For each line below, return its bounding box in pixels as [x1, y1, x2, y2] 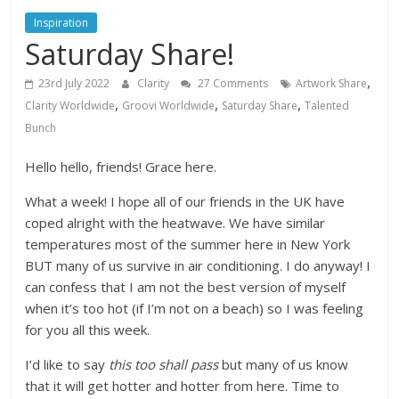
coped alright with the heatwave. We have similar [25, 213, 326, 232]
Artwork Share [296, 75, 368, 91]
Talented [305, 97, 350, 113]
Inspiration [34, 14, 89, 30]
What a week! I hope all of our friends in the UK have [25, 191, 346, 210]
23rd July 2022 [38, 75, 110, 91]
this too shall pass [109, 354, 219, 373]
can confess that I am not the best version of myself [25, 277, 346, 296]
